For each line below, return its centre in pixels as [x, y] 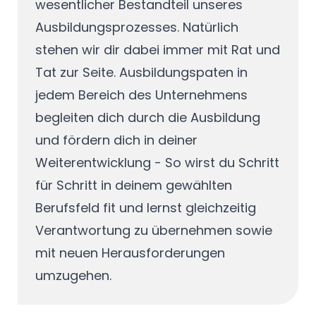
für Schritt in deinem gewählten [133, 185]
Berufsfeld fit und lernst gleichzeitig [145, 207]
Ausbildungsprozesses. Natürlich [136, 27]
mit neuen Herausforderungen [130, 253]
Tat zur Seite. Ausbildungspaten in [141, 72]
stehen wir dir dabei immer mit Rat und [157, 49]
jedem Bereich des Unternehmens [141, 95]
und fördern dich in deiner [116, 140]
